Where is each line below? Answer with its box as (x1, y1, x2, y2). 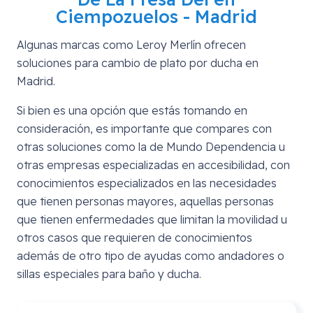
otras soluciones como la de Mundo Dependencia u (17, 139, 285, 154)
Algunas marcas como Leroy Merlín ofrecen (17, 37, 246, 52)
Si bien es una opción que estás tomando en (17, 103, 247, 117)
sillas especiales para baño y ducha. (17, 266, 201, 281)
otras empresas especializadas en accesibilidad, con (17, 157, 290, 172)
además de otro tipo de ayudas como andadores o (17, 248, 284, 263)
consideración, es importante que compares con (17, 121, 272, 136)
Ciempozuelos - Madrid (56, 5, 257, 27)
